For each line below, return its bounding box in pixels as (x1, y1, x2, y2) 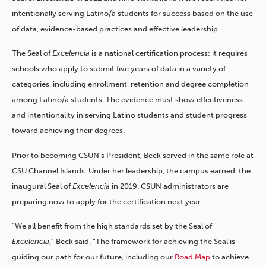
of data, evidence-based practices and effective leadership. (12, 24, 220, 33)
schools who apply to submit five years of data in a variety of (12, 64, 226, 74)
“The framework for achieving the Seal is (93, 237, 235, 246)
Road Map (175, 252, 210, 262)
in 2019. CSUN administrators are (110, 181, 229, 191)
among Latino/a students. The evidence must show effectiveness (12, 95, 243, 104)
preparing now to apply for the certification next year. (12, 197, 202, 206)
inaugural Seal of (12, 181, 72, 191)
